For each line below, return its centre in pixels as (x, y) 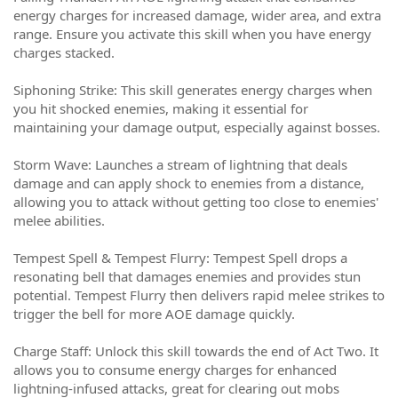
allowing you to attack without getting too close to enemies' (196, 202)
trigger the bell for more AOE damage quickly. (154, 314)
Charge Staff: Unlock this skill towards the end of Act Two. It (196, 351)
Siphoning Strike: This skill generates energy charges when (193, 90)
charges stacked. (64, 52)
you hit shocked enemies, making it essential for (161, 108)
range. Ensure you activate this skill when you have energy (192, 34)
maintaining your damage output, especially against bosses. (197, 127)
